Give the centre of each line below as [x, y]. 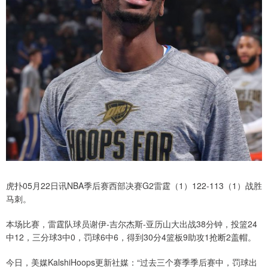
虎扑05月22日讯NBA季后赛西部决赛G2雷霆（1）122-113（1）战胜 [134, 186]
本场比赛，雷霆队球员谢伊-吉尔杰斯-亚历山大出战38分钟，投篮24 [132, 224]
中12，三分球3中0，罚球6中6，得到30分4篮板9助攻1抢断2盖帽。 [131, 237]
